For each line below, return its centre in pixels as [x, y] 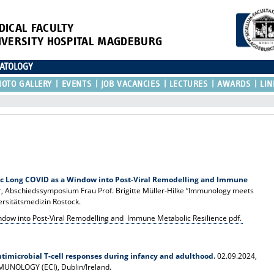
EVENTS [76, 84]
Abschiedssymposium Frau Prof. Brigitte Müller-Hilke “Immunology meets [130, 190]
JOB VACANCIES [130, 84]
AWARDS [234, 84]
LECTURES [188, 84]
